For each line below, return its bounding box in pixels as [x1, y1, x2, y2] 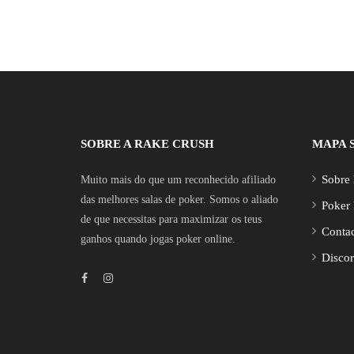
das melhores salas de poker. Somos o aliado [81, 194, 278, 205]
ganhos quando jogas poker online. [81, 233, 235, 245]
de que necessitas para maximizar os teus [81, 213, 262, 225]
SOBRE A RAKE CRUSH [81, 137, 214, 150]
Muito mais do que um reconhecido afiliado [81, 174, 276, 186]
